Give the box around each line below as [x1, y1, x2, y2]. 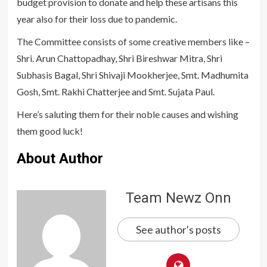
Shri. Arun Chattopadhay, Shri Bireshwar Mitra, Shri [16, 52, 222, 64]
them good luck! [16, 125, 83, 137]
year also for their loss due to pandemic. [16, 13, 177, 25]
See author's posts [135, 223, 221, 237]
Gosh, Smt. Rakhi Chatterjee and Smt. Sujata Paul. [16, 86, 215, 98]
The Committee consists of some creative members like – [16, 36, 250, 48]
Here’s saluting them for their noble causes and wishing [16, 108, 238, 120]
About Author [16, 150, 103, 167]
